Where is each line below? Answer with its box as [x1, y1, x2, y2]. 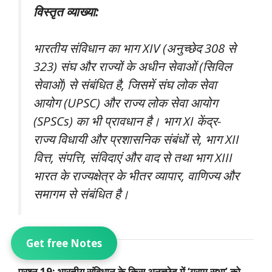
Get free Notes [26, 236, 103, 250]
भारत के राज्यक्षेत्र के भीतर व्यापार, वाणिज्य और [33, 167, 239, 185]
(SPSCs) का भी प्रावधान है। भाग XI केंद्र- [33, 112, 221, 130]
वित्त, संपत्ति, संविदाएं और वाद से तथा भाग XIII [33, 149, 233, 166]
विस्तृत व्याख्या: [33, 2, 98, 20]
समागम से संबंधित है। [33, 185, 129, 203]
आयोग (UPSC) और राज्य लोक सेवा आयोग [33, 94, 218, 112]
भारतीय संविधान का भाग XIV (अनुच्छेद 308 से [33, 39, 236, 57]
